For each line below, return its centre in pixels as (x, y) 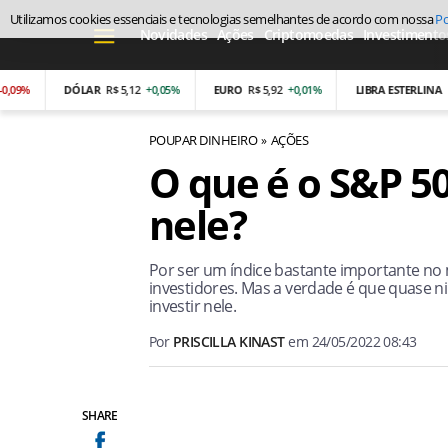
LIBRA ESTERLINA (359, 89)
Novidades (173, 34)
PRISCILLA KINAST (228, 341)
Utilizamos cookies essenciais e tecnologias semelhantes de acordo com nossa (223, 19)
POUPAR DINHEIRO (203, 140)
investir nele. (193, 306)
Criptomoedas (308, 34)
